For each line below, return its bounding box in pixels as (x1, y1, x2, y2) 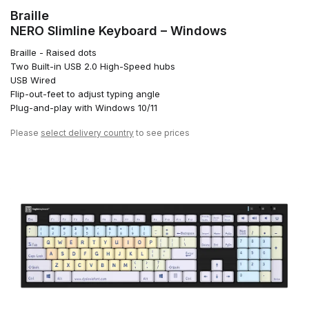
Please (10, 127, 41, 138)
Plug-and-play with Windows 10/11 (10, 101, 157, 113)
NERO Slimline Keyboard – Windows (10, 23, 227, 38)
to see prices (134, 127, 190, 138)
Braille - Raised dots (10, 46, 97, 58)
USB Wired (10, 74, 56, 86)
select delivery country (41, 127, 134, 138)
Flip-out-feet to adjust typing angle (10, 88, 160, 99)
